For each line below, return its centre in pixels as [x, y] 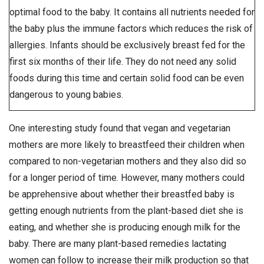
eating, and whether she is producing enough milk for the [125, 227]
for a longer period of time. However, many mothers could [127, 178]
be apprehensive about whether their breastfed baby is [122, 194]
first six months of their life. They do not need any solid [123, 61]
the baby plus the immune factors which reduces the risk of [131, 28]
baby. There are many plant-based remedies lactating [118, 244]
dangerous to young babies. [66, 94]
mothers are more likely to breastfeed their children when [127, 145]
